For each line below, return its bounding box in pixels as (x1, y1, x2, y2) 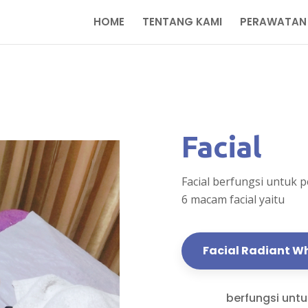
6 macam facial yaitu (181, 192, 285, 207)
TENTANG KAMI (142, 14, 222, 29)
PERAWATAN (240, 14, 307, 29)
